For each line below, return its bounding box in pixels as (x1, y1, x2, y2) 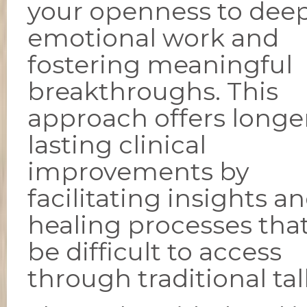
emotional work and (27, 23, 279, 53)
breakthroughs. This (27, 76, 278, 106)
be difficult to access (27, 236, 282, 267)
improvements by (27, 156, 249, 186)
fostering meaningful (27, 49, 293, 79)
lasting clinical (27, 130, 206, 160)
